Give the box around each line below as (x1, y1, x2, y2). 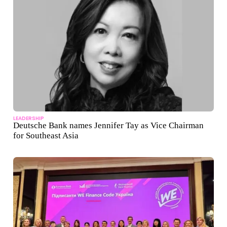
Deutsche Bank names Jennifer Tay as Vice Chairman (13, 121, 204, 131)
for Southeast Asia (13, 131, 79, 141)
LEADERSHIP (13, 115, 44, 123)
